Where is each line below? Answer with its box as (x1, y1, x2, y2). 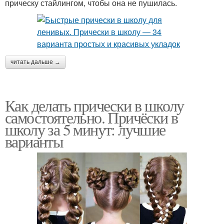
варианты (5, 130, 63, 152)
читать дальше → (10, 58, 60, 66)
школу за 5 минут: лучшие (5, 118, 165, 140)
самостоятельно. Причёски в (5, 106, 178, 128)
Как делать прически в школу (5, 94, 184, 116)
